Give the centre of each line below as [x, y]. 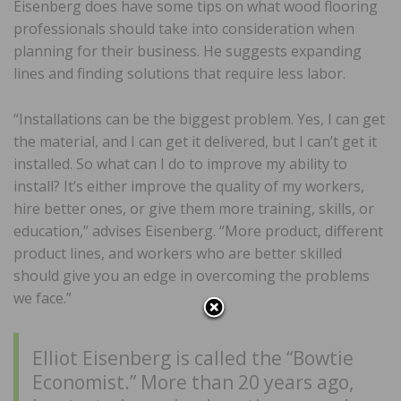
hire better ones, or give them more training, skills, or [194, 209]
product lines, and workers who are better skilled [178, 254]
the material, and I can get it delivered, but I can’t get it [195, 142]
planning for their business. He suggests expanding [188, 51]
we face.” [43, 299]
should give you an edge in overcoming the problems [192, 276]
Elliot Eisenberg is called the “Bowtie [193, 358]
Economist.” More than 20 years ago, [193, 383]
